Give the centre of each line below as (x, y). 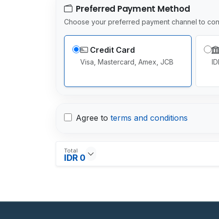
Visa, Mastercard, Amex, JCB (127, 62)
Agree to (93, 118)
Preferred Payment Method (132, 9)
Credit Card (112, 50)
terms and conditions (149, 118)
